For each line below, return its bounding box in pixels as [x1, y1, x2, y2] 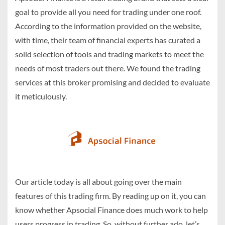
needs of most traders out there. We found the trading [15, 63, 200, 73]
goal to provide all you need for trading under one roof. [15, 7, 201, 17]
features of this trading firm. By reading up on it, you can [15, 191, 206, 201]
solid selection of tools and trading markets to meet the [15, 49, 204, 59]
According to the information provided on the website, [15, 21, 201, 31]
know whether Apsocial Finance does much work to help [15, 205, 208, 215]
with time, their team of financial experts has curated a [15, 35, 200, 45]
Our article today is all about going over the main [15, 177, 182, 187]
